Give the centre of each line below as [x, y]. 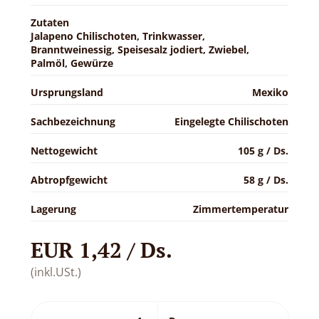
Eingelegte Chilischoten [232, 121]
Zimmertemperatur [241, 209]
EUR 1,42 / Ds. [101, 250]
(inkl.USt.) [56, 272]
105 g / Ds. [263, 150]
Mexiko [271, 92]
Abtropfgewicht [69, 179]
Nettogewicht [64, 150]
